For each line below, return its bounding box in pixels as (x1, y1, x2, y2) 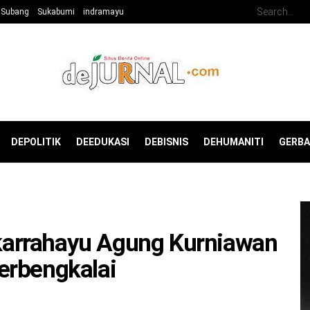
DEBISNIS (145, 136, 188, 147)
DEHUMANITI (203, 136, 264, 147)
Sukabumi (37, 7, 75, 17)
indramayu (83, 7, 124, 17)
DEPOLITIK (11, 136, 61, 147)
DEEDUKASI (76, 136, 129, 147)
